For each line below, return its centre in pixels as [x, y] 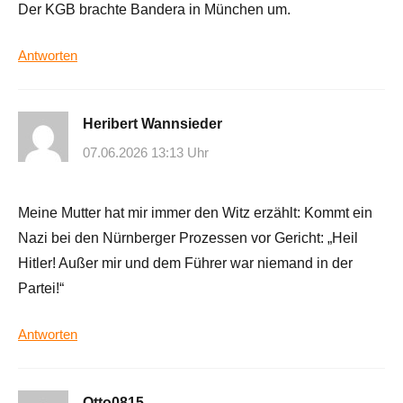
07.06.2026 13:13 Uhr [146, 152]
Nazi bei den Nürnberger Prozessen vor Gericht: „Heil [188, 237]
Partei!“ [41, 288]
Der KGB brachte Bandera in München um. [154, 10]
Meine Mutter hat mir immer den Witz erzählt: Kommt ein [195, 212]
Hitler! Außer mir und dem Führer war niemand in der [185, 263]
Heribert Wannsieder [152, 124]
